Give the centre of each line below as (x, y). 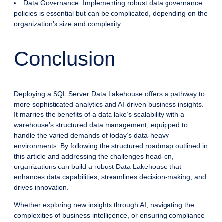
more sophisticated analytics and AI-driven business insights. (109, 104)
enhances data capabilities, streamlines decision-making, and (110, 177)
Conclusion (65, 59)
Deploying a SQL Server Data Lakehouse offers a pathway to (109, 94)
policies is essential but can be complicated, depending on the (111, 14)
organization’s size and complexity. (68, 24)
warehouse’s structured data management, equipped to (101, 125)
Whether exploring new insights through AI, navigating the (104, 205)
